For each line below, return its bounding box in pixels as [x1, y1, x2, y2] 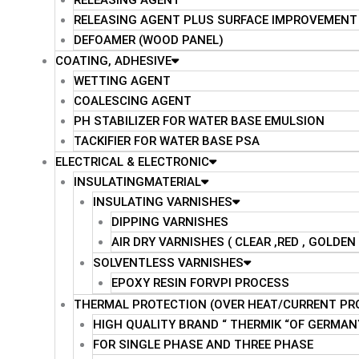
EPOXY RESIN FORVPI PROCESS [111, 276, 289, 290]
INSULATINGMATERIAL [74, 175, 201, 189]
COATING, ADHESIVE [54, 54, 171, 68]
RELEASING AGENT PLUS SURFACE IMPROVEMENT [74, 13, 357, 27]
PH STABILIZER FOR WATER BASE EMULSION [74, 114, 325, 128]
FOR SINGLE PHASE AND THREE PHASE [92, 337, 313, 352]
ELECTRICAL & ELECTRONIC [54, 155, 209, 169]
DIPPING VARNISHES [111, 215, 228, 229]
